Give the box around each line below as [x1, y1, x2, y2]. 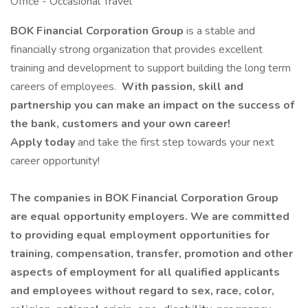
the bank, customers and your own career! [10, 116, 230, 131]
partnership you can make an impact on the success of [10, 98, 294, 113]
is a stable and [186, 23, 255, 38]
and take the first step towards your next [78, 135, 274, 150]
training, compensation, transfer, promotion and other [10, 246, 293, 261]
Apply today [10, 135, 78, 150]
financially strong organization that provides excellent [10, 42, 263, 57]
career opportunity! [10, 153, 100, 168]
